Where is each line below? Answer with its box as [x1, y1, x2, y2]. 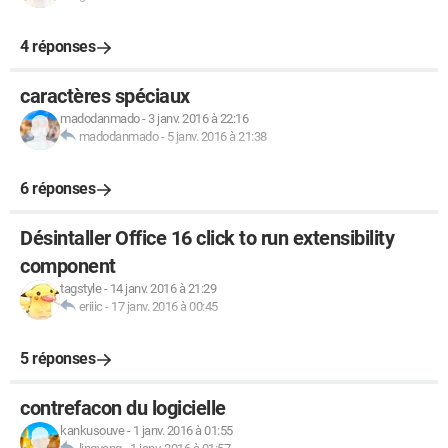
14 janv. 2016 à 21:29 [109, 281, 216, 296]
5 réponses [20, 349, 95, 368]
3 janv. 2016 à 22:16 [148, 111, 248, 126]
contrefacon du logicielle [20, 396, 226, 420]
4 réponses [20, 37, 95, 56]
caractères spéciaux [20, 84, 190, 108]
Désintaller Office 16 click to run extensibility [20, 226, 394, 250]
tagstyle [60, 281, 101, 296]
